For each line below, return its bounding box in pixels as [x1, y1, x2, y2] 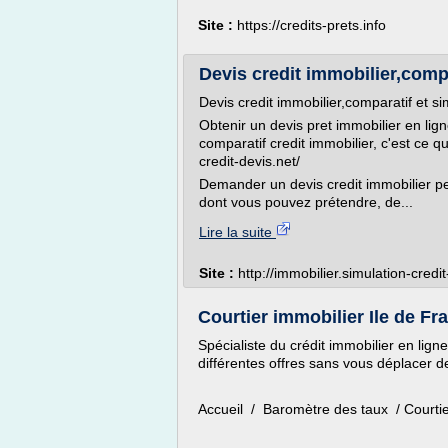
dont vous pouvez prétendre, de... [199, 194, 413, 210]
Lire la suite [199, 224, 276, 240]
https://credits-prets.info [237, 17, 386, 33]
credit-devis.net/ [199, 153, 300, 169]
